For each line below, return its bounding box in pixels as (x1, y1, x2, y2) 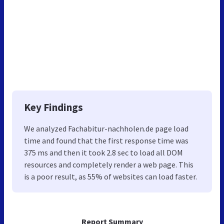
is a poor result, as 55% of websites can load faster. (24, 171, 197, 181)
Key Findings (24, 100, 83, 114)
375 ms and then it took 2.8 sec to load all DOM (24, 147, 183, 157)
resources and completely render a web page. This (24, 159, 193, 169)
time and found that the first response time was (24, 135, 188, 145)
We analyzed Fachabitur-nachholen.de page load (24, 123, 188, 133)
